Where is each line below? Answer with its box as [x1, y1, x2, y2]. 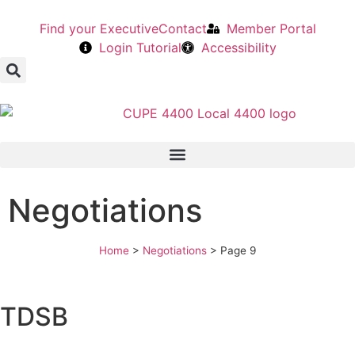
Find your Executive [39, 21, 158, 36]
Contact [158, 21, 207, 36]
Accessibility [200, 40, 277, 55]
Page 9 [220, 243, 256, 257]
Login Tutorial [98, 40, 181, 55]
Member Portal [226, 21, 316, 36]
